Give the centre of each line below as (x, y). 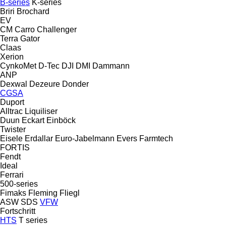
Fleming (43, 193)
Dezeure (45, 84)
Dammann (111, 66)
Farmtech (156, 138)
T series (33, 220)
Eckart (33, 120)
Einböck (61, 120)
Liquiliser (41, 111)
